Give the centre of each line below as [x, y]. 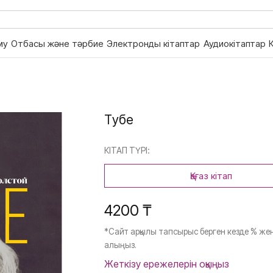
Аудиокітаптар [234, 44]
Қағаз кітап [211, 176]
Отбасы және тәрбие [58, 44]
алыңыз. [120, 245]
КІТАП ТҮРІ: [127, 151]
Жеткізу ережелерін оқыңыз [166, 264]
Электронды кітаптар [154, 44]
